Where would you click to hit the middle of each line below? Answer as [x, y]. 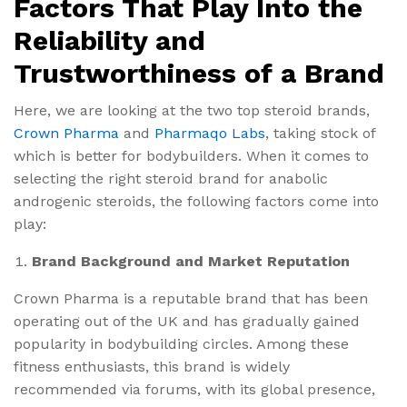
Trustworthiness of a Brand [199, 73]
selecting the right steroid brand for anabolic [171, 178]
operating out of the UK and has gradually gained [187, 321]
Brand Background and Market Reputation [191, 261]
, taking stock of [320, 133]
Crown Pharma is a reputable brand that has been [191, 298]
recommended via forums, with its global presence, [194, 389]
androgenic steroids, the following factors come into [196, 201]
